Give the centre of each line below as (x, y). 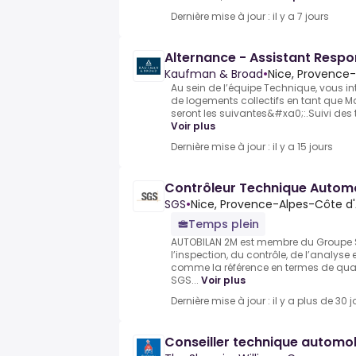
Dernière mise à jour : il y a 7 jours (250, 17)
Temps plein (224, 224)
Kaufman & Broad (214, 74)
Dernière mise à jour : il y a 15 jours (252, 147)
